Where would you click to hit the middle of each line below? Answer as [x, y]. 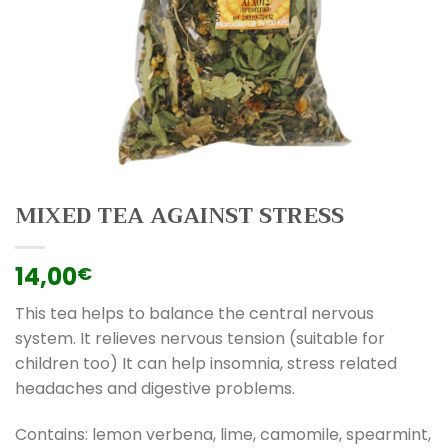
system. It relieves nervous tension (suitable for [200, 339]
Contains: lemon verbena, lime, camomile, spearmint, [223, 434]
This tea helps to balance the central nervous [194, 314]
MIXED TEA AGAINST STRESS [179, 216]
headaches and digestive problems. [155, 389]
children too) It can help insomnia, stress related [206, 364]
